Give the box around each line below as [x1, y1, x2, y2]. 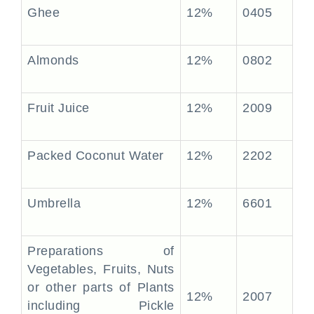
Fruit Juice [27, 101, 90, 115]
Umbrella [27, 196, 81, 210]
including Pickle [27, 299, 175, 313]
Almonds [27, 53, 79, 67]
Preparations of [27, 244, 175, 258]
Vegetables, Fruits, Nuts [27, 262, 175, 276]
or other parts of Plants [27, 280, 175, 294]
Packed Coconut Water [27, 149, 164, 163]
